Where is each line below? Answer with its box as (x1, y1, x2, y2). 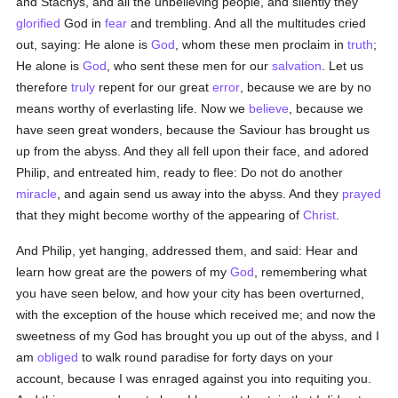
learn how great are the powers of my (16, 265, 231, 279)
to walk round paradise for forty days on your (78, 350, 334, 364)
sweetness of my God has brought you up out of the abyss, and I (16, 329, 380, 343)
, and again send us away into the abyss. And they (57, 187, 343, 201)
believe (249, 101, 290, 115)
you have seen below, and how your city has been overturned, (16, 286, 365, 300)
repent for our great (95, 80, 213, 94)
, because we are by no (240, 80, 372, 94)
